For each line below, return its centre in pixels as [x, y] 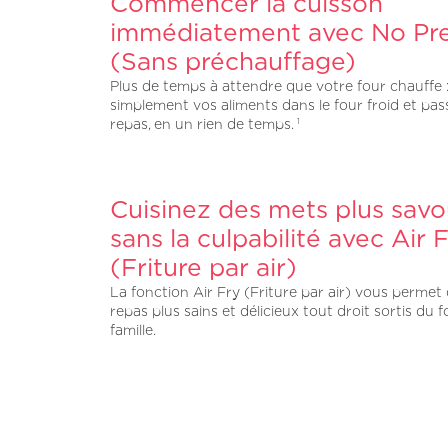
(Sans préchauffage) [233, 60]
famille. [133, 329]
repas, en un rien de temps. [204, 123]
